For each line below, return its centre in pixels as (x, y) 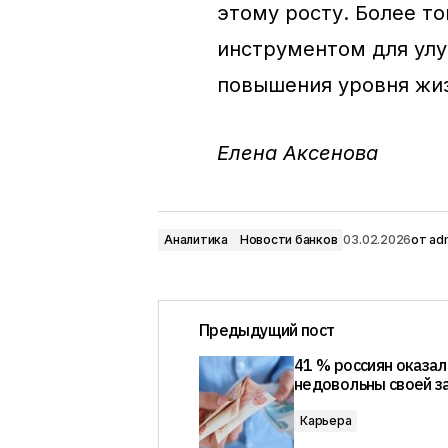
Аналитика (196, 239)
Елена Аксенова (297, 153)
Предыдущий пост (267, 330)
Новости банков (288, 239)
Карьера (326, 420)
